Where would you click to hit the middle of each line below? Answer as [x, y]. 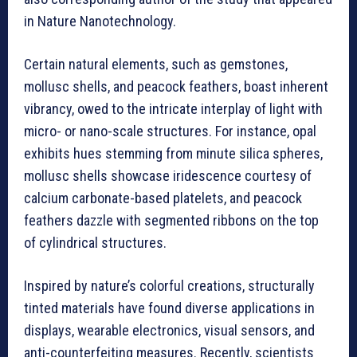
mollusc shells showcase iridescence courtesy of [168, 176]
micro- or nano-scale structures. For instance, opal [170, 131]
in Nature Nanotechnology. [100, 22]
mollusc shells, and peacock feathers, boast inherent [176, 87]
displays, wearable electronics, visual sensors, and [169, 331]
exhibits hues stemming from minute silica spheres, [173, 154]
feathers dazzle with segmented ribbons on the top [171, 221]
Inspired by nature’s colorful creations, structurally [169, 286]
